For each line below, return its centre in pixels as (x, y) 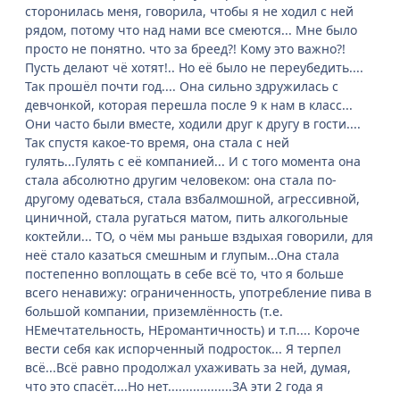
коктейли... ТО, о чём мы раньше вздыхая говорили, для (199, 237)
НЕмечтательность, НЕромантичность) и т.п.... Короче (192, 330)
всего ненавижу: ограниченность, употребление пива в (198, 293)
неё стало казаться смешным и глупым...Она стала (182, 255)
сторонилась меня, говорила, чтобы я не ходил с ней (189, 12)
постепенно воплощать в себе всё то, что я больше (184, 274)
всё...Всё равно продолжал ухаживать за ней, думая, (188, 368)
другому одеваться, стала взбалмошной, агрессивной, (192, 199)
